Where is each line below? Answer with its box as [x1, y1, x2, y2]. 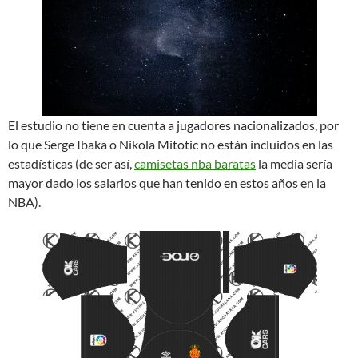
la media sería [256, 155, 332, 171]
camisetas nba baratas [134, 155, 256, 171]
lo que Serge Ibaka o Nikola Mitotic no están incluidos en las [8, 136, 333, 152]
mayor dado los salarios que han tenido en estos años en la [8, 174, 326, 190]
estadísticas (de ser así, [8, 155, 134, 171]
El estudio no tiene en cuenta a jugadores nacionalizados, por [8, 117, 339, 133]
